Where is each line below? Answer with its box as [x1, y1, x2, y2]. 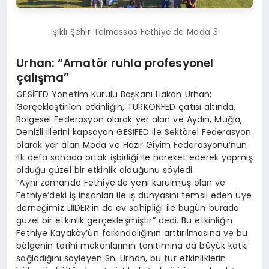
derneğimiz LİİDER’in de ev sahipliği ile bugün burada [16, 201, 240, 214]
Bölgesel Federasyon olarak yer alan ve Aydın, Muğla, [16, 113, 243, 125]
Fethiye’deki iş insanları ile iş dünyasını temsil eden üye [16, 189, 252, 201]
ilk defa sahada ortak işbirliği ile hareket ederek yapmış [16, 151, 253, 163]
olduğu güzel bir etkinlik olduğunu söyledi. [16, 163, 195, 176]
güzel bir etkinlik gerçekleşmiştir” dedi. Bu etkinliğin [16, 214, 232, 226]
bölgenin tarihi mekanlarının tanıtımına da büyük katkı [16, 239, 248, 252]
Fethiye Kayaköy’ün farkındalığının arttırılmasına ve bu [16, 226, 248, 239]
